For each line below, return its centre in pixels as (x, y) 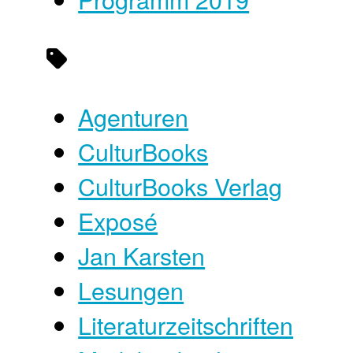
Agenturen (134, 116)
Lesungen (131, 290)
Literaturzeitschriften (186, 324)
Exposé (118, 220)
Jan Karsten (142, 255)
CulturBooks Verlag (180, 186)
